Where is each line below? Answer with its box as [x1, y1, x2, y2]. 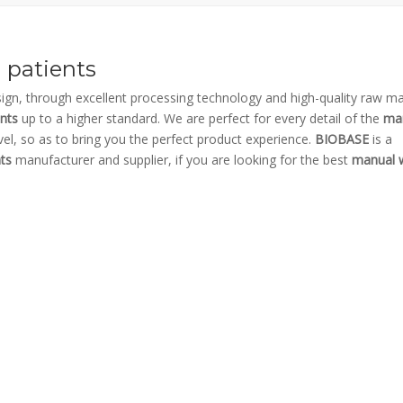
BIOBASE [315, 130, 369, 148]
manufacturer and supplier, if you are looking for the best [12, 151, 352, 168]
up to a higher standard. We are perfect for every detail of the [18, 110, 383, 127]
